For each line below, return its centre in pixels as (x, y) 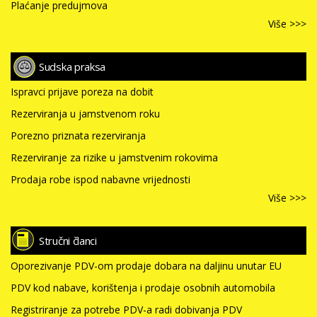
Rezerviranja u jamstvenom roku (85, 114)
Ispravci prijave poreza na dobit (82, 92)
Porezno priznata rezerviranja (78, 136)
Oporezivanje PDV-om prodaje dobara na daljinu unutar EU (146, 266)
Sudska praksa (73, 67)
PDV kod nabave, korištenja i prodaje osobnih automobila (143, 288)
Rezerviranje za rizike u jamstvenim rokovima (114, 158)
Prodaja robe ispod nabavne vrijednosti (100, 180)
